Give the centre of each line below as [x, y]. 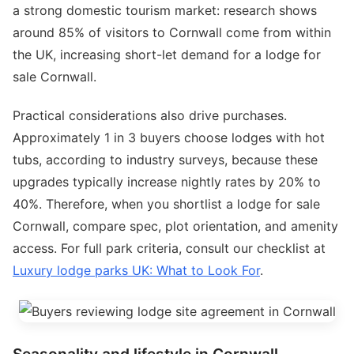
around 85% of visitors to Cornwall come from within [172, 33]
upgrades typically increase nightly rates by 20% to [167, 182]
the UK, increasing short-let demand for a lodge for [167, 55]
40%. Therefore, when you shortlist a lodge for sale [166, 204]
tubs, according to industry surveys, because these [165, 160]
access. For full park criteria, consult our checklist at [169, 249]
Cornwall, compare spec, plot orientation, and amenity [175, 226]
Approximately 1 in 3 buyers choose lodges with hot [169, 138]
